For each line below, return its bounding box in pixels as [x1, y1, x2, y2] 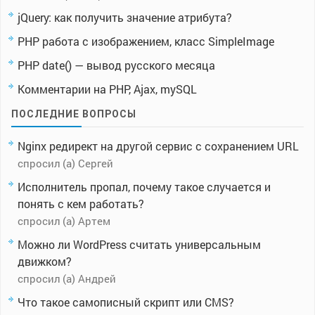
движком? [18, 254, 72, 269]
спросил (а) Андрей [18, 271, 116, 286]
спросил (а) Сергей [18, 156, 113, 171]
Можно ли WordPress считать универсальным [18, 237, 261, 252]
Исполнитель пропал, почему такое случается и [18, 179, 271, 195]
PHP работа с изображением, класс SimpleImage [18, 34, 274, 49]
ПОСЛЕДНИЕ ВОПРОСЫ [11, 108, 136, 120]
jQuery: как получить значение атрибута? [18, 10, 232, 25]
